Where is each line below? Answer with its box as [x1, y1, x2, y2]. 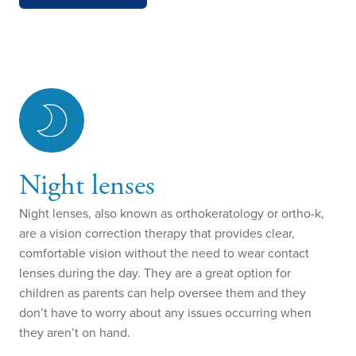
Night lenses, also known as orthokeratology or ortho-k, [19, 204, 324, 222]
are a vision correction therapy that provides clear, [19, 224, 295, 242]
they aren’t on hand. [19, 323, 130, 342]
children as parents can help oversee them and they [19, 284, 306, 302]
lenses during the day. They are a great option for [19, 264, 291, 282]
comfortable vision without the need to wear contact [19, 244, 309, 262]
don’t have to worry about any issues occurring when [19, 304, 311, 322]
